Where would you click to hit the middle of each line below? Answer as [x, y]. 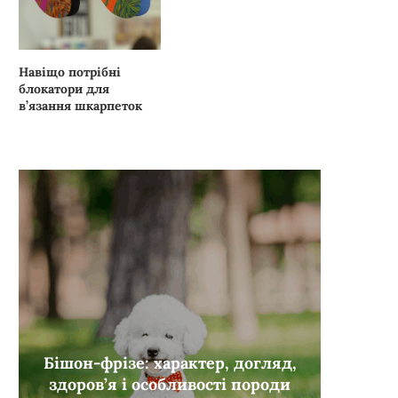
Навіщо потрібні [70, 72]
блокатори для [64, 88]
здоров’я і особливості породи [170, 384]
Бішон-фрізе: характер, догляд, [170, 362]
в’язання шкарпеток [80, 105]
